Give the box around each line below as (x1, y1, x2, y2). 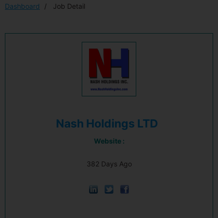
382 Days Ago (86, 160, 132, 168)
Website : (93, 137, 125, 145)
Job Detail (51, 2, 85, 10)
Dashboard (5, 2, 40, 10)
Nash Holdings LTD (56, 117, 158, 130)
